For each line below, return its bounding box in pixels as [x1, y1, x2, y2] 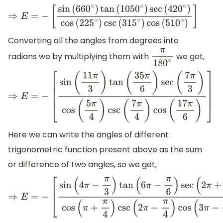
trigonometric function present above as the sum [8, 143, 202, 155]
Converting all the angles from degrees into [8, 34, 179, 46]
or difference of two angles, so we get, [8, 158, 157, 170]
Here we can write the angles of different [8, 128, 169, 140]
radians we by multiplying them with [8, 50, 151, 62]
